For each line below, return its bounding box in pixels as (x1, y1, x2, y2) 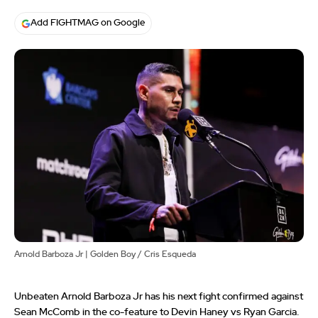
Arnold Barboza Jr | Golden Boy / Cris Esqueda (14, 250, 196, 259)
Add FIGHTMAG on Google (31, 18, 145, 28)
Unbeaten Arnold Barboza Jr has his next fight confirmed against (14, 292, 303, 302)
